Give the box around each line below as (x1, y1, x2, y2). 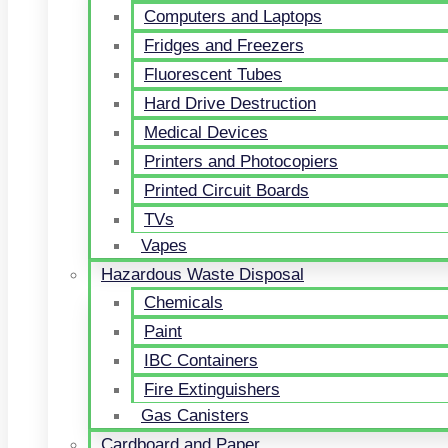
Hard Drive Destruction (144, 94, 316, 113)
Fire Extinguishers (144, 380, 280, 399)
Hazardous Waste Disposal (101, 265, 304, 284)
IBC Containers (144, 351, 258, 370)
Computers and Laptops (144, 7, 322, 26)
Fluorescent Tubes (144, 65, 282, 84)
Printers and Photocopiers (144, 152, 338, 171)
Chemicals (144, 293, 223, 312)
